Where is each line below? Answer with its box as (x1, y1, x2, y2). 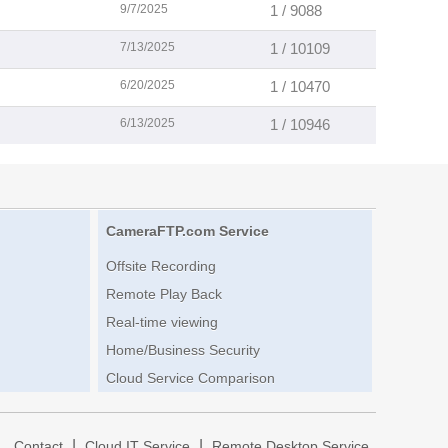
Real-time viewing (105, 314, 218, 331)
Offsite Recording (105, 258, 216, 275)
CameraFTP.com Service (105, 223, 269, 240)
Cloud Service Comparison (105, 370, 275, 387)
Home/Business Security (105, 342, 260, 359)
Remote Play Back (105, 286, 222, 303)
